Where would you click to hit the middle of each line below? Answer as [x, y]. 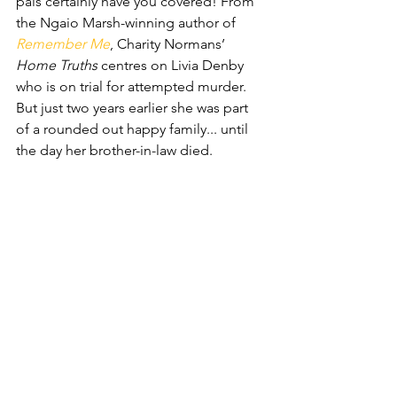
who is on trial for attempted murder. [133, 86]
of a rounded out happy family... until [134, 128]
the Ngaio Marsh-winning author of [128, 22]
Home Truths [57, 65]
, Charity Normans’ [169, 43]
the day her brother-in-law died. [114, 150]
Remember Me [63, 43]
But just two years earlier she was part [134, 107]
